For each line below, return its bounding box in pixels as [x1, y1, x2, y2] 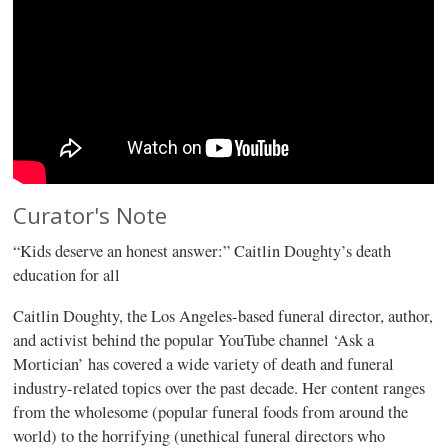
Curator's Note [13, 199, 168, 231]
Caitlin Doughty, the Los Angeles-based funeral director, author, [13, 304, 434, 327]
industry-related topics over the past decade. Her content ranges [13, 376, 426, 399]
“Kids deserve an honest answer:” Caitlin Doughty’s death [13, 240, 392, 262]
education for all [13, 264, 121, 286]
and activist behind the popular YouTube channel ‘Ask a [13, 328, 375, 351]
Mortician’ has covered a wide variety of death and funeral [13, 352, 395, 375]
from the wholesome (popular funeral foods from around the [13, 400, 409, 423]
